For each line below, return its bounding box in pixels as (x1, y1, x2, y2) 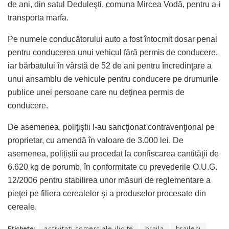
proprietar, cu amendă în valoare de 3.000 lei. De (8, 135, 184, 145)
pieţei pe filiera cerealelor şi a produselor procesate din (8, 189, 206, 198)
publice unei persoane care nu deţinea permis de (8, 87, 185, 97)
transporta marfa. (8, 13, 68, 22)
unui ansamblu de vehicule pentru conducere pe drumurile (8, 74, 218, 83)
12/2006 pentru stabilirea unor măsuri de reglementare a (8, 175, 211, 185)
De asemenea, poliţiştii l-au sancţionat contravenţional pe (8, 122, 215, 131)
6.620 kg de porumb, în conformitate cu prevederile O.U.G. (8, 162, 217, 171)
